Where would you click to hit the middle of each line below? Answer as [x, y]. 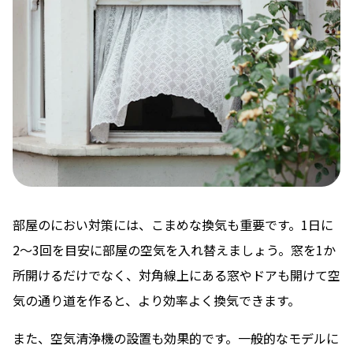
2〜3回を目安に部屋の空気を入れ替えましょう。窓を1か [174, 250]
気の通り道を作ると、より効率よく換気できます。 [156, 301]
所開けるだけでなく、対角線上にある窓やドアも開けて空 [176, 275]
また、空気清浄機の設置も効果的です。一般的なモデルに [176, 338]
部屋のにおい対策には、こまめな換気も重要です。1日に [173, 225]
